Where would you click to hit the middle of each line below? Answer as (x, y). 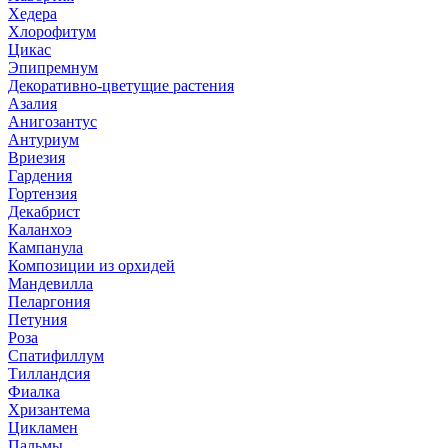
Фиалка (34, 391)
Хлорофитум (52, 31)
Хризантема (49, 409)
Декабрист (44, 211)
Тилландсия (49, 373)
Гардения (40, 175)
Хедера (32, 13)
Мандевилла (50, 283)
